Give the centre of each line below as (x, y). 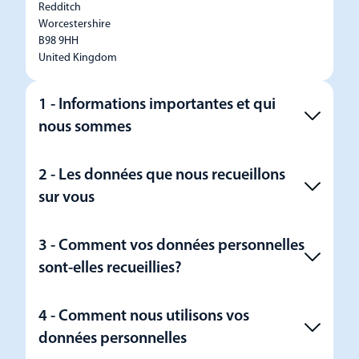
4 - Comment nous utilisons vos (144, 317)
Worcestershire (75, 24)
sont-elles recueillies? (110, 268)
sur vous (67, 198)
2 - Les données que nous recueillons (162, 175)
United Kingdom (78, 58)
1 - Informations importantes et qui (157, 105)
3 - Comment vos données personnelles (171, 246)
